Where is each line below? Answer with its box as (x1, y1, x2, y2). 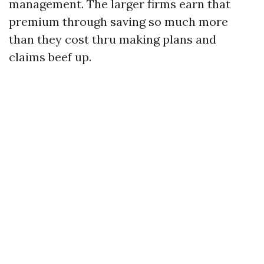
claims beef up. (9, 49, 91, 64)
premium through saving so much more (9, 14, 228, 29)
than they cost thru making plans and (9, 32, 216, 47)
